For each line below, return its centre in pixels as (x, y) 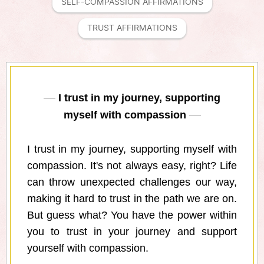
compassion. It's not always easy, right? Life (132, 166)
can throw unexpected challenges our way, (132, 182)
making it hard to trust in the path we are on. (132, 199)
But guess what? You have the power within (132, 215)
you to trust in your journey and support (132, 232)
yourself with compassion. (88, 248)
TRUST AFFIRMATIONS (132, 28)
